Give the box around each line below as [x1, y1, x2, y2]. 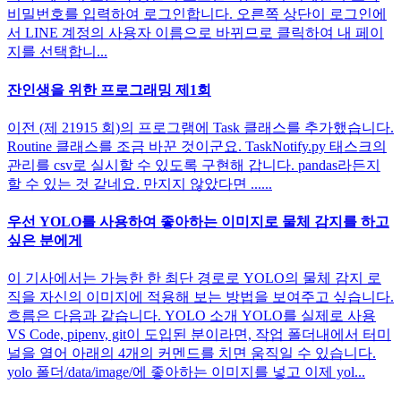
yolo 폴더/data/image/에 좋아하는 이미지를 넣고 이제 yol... [7, 364, 365, 380]
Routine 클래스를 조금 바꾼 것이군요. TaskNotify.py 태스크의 [7, 138, 387, 154]
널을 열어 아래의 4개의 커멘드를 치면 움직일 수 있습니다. [7, 346, 376, 362]
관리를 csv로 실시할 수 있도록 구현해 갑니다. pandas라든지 [7, 157, 380, 173]
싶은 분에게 [7, 233, 82, 249]
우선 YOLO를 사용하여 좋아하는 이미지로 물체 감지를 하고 [7, 214, 389, 230]
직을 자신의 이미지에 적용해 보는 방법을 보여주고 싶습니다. [7, 289, 394, 305]
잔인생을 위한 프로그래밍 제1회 [7, 81, 211, 98]
